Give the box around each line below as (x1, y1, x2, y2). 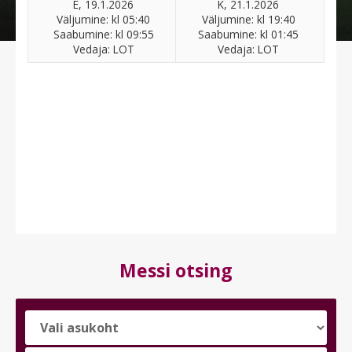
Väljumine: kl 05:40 (57, 12, 150, 27)
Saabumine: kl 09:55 (53, 27, 154, 42)
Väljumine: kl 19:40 (201, 12, 295, 27)
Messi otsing (119, 258, 233, 284)
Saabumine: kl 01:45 (198, 27, 299, 42)
